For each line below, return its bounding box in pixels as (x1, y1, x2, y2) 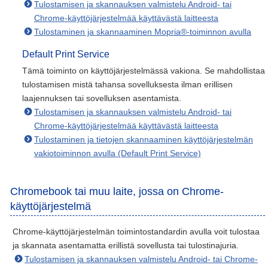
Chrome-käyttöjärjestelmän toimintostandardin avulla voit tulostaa (13, 227, 260, 236)
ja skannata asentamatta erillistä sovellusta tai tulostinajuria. (13, 240, 239, 250)
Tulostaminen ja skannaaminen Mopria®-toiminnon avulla (34, 27, 251, 36)
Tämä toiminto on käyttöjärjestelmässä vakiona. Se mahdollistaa (22, 66, 265, 75)
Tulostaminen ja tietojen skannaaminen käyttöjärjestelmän (34, 135, 253, 144)
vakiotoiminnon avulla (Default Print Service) (34, 148, 201, 158)
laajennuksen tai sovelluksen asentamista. (22, 93, 181, 103)
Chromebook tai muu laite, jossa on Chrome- (10, 185, 224, 197)
